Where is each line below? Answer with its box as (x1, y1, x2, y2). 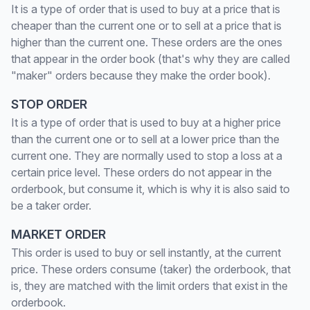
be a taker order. (11, 199, 91, 212)
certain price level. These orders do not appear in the (11, 165, 272, 179)
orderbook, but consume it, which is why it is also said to (11, 182, 290, 196)
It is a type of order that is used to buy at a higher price (11, 116, 281, 129)
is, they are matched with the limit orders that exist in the (11, 279, 288, 293)
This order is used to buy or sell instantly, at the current (11, 246, 281, 259)
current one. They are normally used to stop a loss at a (11, 149, 282, 163)
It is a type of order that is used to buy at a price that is (11, 2, 280, 16)
